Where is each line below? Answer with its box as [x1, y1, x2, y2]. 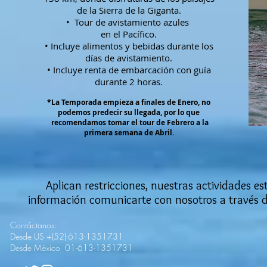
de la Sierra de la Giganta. [76, 4, 181, 16]
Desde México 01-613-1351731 [10, 242, 133, 253]
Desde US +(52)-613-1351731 [10, 231, 123, 242]
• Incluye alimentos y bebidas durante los [44, 40, 213, 52]
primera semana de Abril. [83, 128, 174, 138]
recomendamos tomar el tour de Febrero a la [49, 117, 209, 128]
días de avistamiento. [85, 52, 172, 64]
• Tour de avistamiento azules [66, 16, 191, 28]
